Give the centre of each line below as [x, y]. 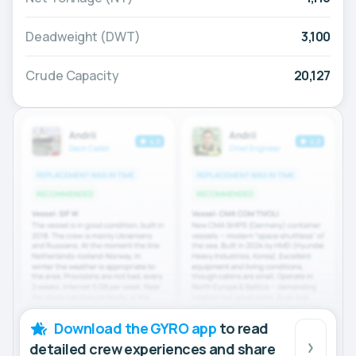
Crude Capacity [72, 76]
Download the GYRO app [135, 328]
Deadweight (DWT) [83, 37]
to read [242, 328]
